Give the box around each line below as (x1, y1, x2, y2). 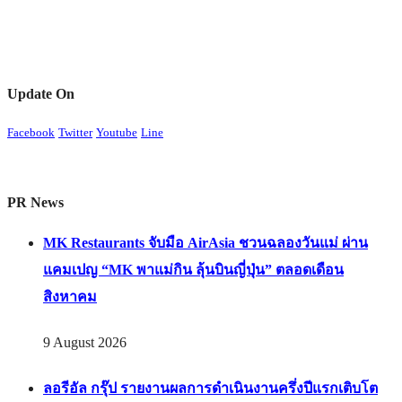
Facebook (7, 125, 55, 139)
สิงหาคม (43, 288, 97, 304)
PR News (7, 194, 64, 210)
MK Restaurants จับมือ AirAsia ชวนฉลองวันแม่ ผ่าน (43, 234, 368, 250)
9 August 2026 (43, 335, 127, 351)
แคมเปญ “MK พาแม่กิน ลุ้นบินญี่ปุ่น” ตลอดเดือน (43, 261, 344, 277)
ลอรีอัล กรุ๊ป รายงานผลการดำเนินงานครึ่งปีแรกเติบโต (43, 380, 378, 397)
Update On (7, 86, 74, 102)
